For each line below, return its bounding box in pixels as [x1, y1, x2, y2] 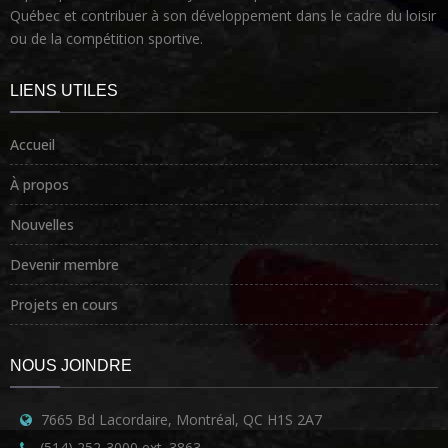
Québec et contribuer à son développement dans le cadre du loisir [9, 6, 436, 26]
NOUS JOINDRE [9, 357, 132, 375]
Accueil [9, 135, 55, 155]
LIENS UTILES [9, 82, 118, 100]
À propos [9, 175, 69, 195]
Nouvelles [9, 215, 74, 235]
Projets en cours [9, 295, 118, 315]
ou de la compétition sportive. [9, 29, 203, 49]
